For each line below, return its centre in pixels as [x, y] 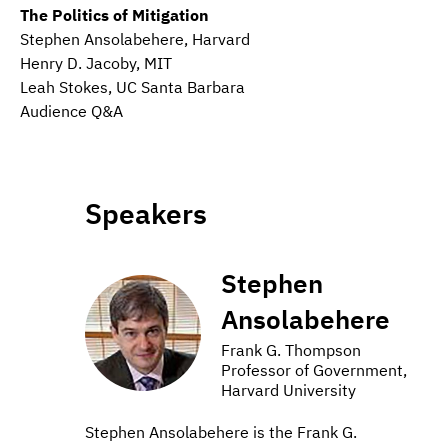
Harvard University [288, 390]
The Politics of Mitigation [114, 15]
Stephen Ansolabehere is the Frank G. [221, 432]
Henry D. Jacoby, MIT [96, 63]
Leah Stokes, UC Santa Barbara [132, 87]
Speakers [146, 214]
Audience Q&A [71, 111]
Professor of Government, [314, 370]
